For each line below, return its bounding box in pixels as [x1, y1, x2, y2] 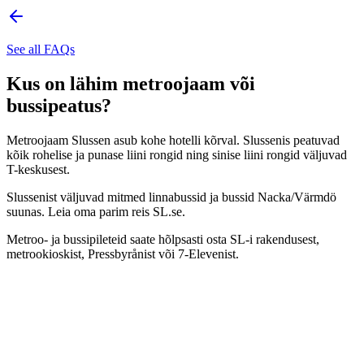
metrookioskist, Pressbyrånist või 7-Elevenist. [6, 246, 239, 261]
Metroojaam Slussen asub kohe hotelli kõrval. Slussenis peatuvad [6, 132, 340, 147]
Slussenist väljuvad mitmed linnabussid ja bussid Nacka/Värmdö [6, 189, 336, 204]
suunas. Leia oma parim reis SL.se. [6, 204, 185, 219]
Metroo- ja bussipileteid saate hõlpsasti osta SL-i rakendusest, [6, 232, 319, 246]
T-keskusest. [6, 162, 70, 176]
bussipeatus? [6, 94, 111, 116]
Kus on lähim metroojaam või [6, 72, 255, 94]
